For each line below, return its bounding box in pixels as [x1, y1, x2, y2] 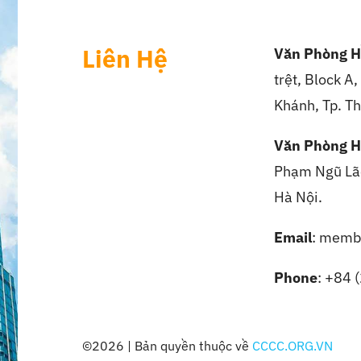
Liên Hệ [82, 42, 168, 74]
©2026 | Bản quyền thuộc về [82, 337, 253, 354]
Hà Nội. [274, 187, 323, 206]
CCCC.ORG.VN [252, 337, 334, 354]
